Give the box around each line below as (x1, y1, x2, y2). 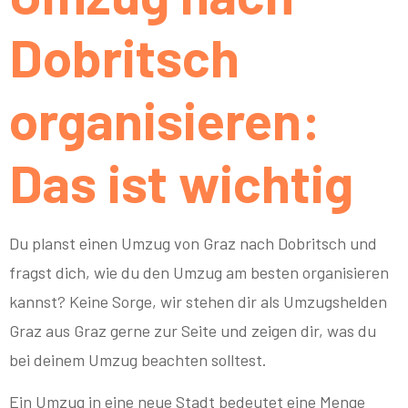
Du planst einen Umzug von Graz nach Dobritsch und (9, 232, 377, 253)
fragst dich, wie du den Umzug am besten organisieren (9, 261, 389, 282)
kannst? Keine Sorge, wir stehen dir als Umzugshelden (9, 291, 387, 311)
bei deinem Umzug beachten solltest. (9, 349, 267, 370)
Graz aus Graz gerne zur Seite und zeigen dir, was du (9, 320, 376, 341)
